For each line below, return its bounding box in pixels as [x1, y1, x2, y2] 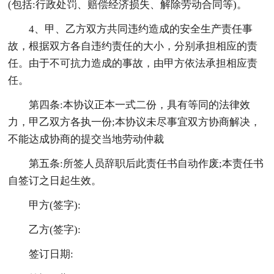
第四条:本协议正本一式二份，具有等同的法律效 [29, 98, 251, 111]
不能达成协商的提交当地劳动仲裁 [8, 133, 165, 145]
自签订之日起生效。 [8, 174, 102, 187]
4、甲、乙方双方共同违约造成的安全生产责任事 [29, 23, 253, 35]
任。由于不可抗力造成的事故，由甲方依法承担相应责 [8, 57, 258, 69]
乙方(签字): [29, 223, 81, 235]
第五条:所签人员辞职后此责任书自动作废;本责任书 [29, 157, 264, 169]
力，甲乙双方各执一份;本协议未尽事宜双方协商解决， [8, 116, 261, 128]
